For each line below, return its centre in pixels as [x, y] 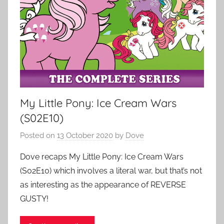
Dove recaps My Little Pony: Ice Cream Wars [102, 157]
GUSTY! [34, 199]
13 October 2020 [85, 136]
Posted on [38, 136]
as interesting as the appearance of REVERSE [103, 185]
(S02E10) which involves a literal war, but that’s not [111, 171]
